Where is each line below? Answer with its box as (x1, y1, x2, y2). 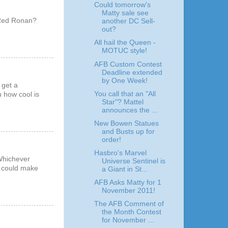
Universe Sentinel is (101, 157, 165, 165)
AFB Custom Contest (94, 60, 162, 68)
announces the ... (101, 106, 158, 114)
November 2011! (101, 187, 155, 194)
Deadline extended (101, 68, 162, 76)
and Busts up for (101, 127, 155, 135)
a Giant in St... (101, 165, 148, 173)
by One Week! (101, 76, 148, 84)
